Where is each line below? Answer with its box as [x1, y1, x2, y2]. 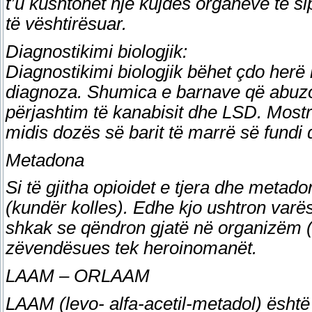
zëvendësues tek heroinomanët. [6, 238, 257, 258]
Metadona [6, 150, 84, 170]
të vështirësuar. [6, 14, 127, 34]
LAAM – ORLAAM [6, 266, 150, 286]
